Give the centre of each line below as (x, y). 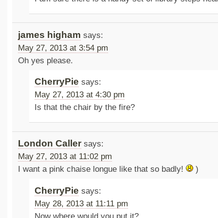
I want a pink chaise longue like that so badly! (102, 169)
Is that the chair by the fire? (85, 108)
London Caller (49, 144)
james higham (49, 35)
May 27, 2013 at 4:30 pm (80, 95)
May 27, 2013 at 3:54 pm (63, 48)
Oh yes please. (45, 60)
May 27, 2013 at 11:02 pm (65, 157)
